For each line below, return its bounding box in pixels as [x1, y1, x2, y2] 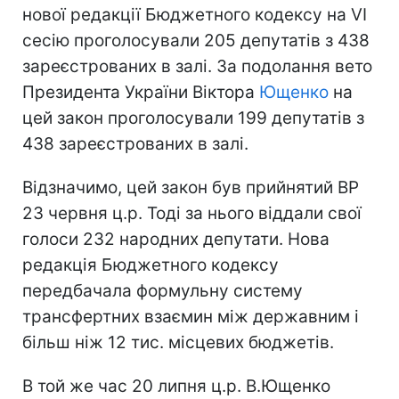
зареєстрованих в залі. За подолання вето [22, 55, 372, 77]
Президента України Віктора [22, 81, 259, 102]
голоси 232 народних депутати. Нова [22, 228, 330, 249]
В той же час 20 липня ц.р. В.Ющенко [22, 375, 330, 396]
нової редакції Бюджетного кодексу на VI [22, 4, 367, 25]
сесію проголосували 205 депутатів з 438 [22, 29, 370, 51]
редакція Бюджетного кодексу [22, 254, 279, 275]
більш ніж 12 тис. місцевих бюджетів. [22, 331, 334, 353]
